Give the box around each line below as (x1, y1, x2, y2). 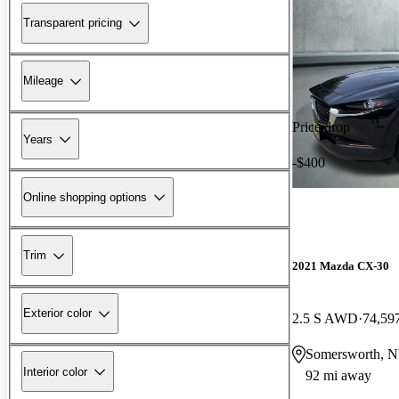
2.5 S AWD (292, 310, 358, 326)
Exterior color (23, 306, 92, 321)
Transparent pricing (23, 16, 122, 30)
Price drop (292, 118, 350, 134)
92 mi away (305, 367, 371, 383)
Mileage (23, 74, 63, 88)
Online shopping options (23, 190, 147, 204)
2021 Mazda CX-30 (292, 258, 389, 273)
